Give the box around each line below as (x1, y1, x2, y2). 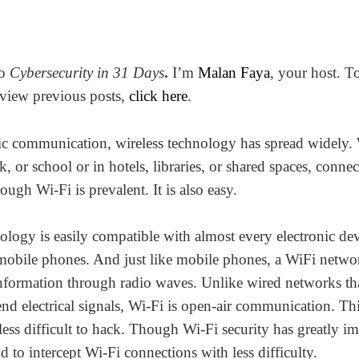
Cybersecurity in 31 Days (9, 64, 164, 81)
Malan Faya (197, 64, 270, 81)
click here (128, 87, 188, 104)
